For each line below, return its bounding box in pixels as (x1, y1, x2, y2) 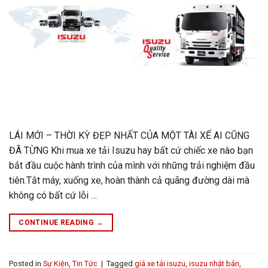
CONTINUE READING (19, 218, 96, 227)
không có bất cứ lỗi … (9, 190, 97, 202)
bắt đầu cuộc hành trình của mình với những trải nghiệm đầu (9, 160, 255, 172)
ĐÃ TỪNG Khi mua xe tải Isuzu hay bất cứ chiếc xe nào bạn (9, 145, 253, 157)
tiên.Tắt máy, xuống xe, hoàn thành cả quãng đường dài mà (9, 175, 249, 187)
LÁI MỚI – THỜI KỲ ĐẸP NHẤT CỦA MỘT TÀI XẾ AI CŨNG (9, 130, 249, 142)
